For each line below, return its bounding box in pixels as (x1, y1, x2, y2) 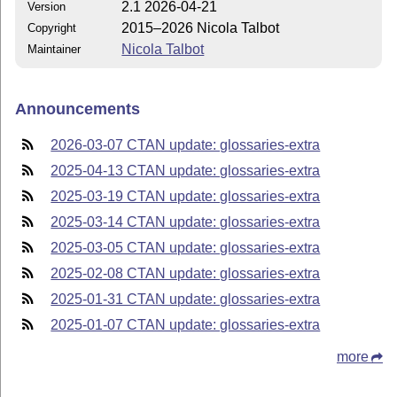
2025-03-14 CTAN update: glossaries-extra (51, 214, 321, 230)
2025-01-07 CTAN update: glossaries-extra (51, 317, 321, 333)
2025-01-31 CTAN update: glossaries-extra (51, 292, 321, 307)
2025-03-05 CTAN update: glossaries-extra (51, 240, 321, 256)
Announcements (15, 99, 141, 118)
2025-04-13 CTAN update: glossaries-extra (51, 163, 321, 179)
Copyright (27, 21, 77, 35)
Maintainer (27, 43, 82, 57)
